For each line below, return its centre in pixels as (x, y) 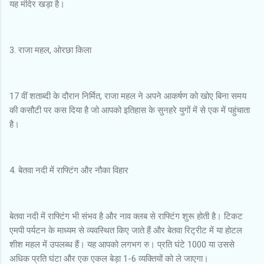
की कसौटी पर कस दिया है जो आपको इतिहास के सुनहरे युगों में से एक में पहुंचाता (130, 110)
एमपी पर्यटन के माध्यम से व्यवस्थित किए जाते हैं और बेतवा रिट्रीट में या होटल (126, 230)
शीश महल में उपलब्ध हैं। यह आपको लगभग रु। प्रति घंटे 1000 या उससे (122, 244)
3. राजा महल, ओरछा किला (50, 50)
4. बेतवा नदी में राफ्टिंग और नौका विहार (69, 170)
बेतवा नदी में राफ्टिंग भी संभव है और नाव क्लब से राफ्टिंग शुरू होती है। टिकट (126, 216)
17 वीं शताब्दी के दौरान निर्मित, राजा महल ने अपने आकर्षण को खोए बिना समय (128, 96)
